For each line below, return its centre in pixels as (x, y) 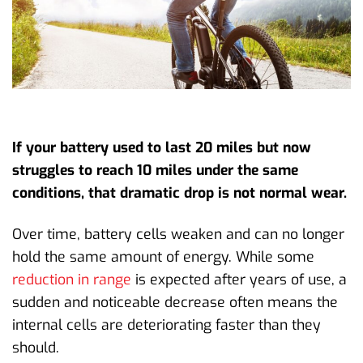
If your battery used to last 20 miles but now (162, 147)
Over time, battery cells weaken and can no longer (178, 234)
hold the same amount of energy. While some (163, 256)
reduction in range (72, 279)
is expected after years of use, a (239, 279)
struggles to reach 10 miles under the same (155, 170)
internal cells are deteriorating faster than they (167, 325)
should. (36, 347)
